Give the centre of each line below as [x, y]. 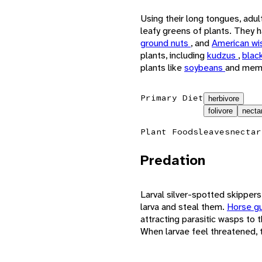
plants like [162, 67]
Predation [173, 160]
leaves [214, 131]
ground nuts [166, 43]
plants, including [174, 55]
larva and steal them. [184, 206]
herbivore [224, 98]
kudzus [223, 55]
